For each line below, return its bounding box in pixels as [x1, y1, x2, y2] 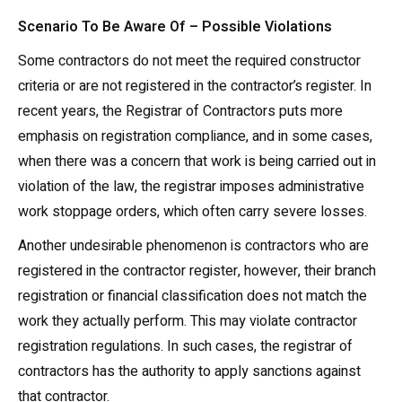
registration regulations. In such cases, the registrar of [18, 336, 353, 357]
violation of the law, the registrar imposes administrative [18, 176, 364, 197]
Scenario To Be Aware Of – [18, 16, 198, 38]
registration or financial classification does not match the [18, 285, 367, 307]
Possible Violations [198, 16, 332, 38]
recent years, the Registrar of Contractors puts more [18, 100, 343, 122]
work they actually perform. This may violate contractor [18, 310, 357, 332]
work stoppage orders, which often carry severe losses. [18, 201, 367, 223]
